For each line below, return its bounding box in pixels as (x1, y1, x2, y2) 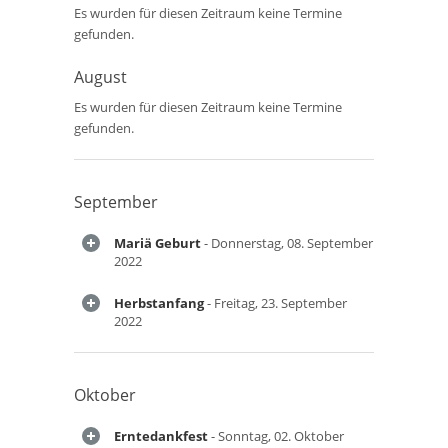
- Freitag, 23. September (204, 294, 347, 312)
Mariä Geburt (114, 234, 201, 252)
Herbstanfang (114, 294, 204, 312)
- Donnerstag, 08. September (201, 234, 373, 252)
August (74, 66, 127, 88)
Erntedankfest (114, 427, 208, 445)
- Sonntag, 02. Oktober (208, 427, 344, 445)
